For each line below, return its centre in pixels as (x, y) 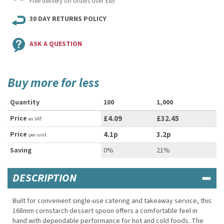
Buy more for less (53, 83)
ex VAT (35, 119)
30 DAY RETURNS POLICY (68, 19)
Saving (21, 150)
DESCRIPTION (44, 178)
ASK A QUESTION (56, 44)
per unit (37, 135)
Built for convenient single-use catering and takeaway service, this (112, 201)
